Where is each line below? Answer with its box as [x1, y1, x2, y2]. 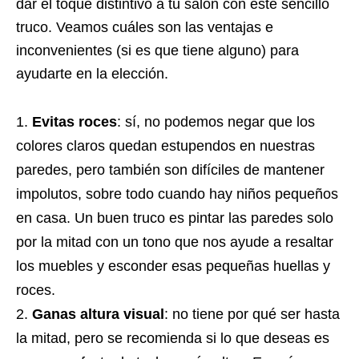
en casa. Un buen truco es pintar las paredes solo [16, 209, 333, 226]
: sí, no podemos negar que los [117, 113, 315, 130]
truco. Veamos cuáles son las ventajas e [16, 18, 273, 35]
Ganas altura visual [32, 305, 164, 322]
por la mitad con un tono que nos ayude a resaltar [16, 233, 333, 250]
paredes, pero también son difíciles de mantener [16, 161, 325, 178]
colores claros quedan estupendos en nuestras [16, 137, 315, 154]
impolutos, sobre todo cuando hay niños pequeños [16, 185, 338, 202]
